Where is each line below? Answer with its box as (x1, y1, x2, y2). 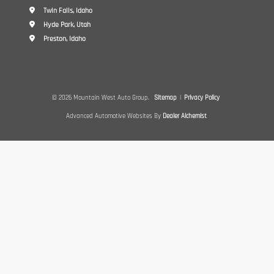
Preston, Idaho (42, 34, 86, 43)
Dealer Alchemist (162, 111, 207, 120)
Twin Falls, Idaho (42, 6, 92, 15)
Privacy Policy (183, 93, 220, 102)
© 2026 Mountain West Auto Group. (51, 93, 151, 102)
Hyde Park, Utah (42, 20, 91, 29)
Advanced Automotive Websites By (65, 111, 161, 120)
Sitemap (154, 93, 177, 102)
